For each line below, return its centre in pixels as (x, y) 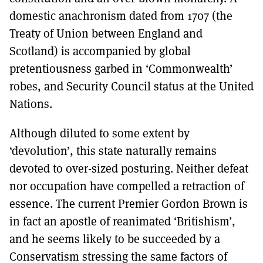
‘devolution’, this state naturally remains (113, 151)
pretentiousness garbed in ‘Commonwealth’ (121, 69)
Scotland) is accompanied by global (100, 51)
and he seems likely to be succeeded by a (115, 239)
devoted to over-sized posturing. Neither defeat (129, 168)
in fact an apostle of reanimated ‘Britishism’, (122, 221)
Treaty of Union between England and (106, 33)
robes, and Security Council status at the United (131, 86)
